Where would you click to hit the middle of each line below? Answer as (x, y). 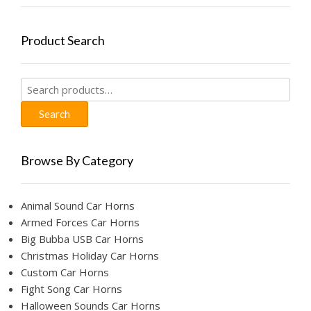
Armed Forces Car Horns (80, 222)
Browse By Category (77, 161)
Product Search (63, 41)
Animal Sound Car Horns (78, 206)
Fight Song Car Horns (72, 289)
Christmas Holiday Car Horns (90, 256)
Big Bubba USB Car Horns (82, 239)
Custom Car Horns (65, 272)
